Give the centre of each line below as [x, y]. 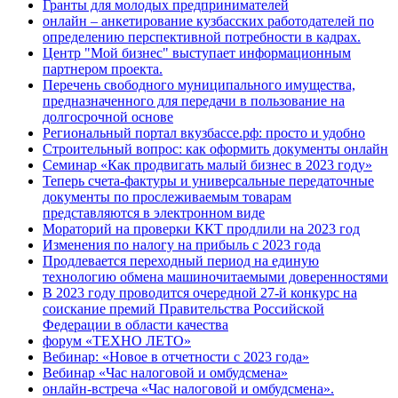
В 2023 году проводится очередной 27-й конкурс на [200, 293]
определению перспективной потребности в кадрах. [202, 37]
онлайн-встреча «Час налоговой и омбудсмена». [188, 389]
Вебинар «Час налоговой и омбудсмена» [165, 373]
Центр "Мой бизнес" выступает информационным [197, 53]
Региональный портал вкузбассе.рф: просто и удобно [204, 133]
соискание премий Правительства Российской [183, 309]
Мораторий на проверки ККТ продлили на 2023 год [201, 229]
